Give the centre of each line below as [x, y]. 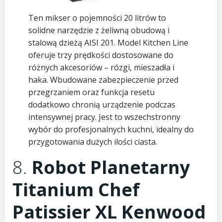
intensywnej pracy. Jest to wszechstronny [104, 117]
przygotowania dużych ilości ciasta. [92, 141]
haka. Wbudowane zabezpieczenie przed [103, 80]
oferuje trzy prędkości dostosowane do [101, 55]
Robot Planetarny [111, 167]
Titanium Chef [76, 189]
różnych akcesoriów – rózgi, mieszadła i [101, 67]
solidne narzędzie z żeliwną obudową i [99, 30]
